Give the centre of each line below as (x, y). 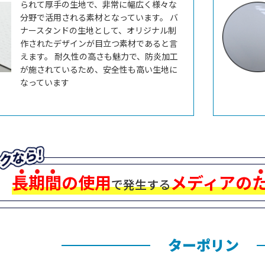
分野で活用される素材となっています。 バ (99, 17)
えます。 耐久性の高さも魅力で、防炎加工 (99, 56)
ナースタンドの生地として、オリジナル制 (98, 30)
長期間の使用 (62, 182)
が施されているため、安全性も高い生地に (98, 70)
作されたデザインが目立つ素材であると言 (98, 43)
